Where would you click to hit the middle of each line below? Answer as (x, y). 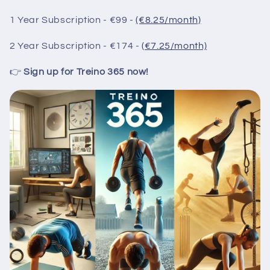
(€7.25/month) (174, 46)
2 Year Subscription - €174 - (74, 46)
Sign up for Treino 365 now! (86, 71)
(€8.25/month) (168, 20)
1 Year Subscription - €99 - (71, 20)
